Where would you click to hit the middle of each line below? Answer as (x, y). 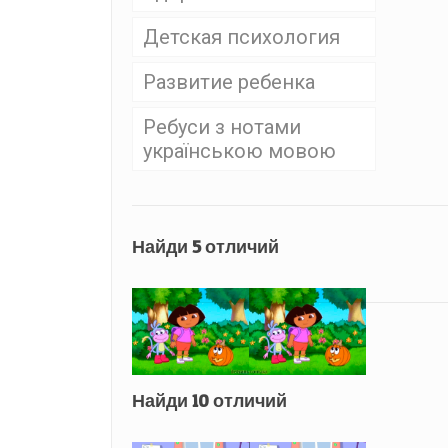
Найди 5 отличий (205, 246)
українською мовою (239, 150)
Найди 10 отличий (209, 401)
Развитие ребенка (228, 81)
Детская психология (241, 36)
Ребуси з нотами (221, 126)
